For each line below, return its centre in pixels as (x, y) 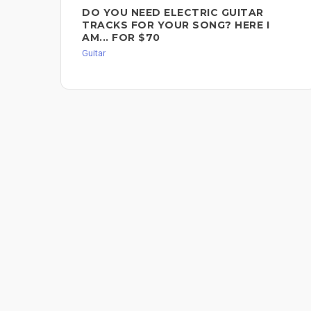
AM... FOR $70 (121, 38)
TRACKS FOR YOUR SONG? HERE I (176, 25)
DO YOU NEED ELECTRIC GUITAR (173, 13)
